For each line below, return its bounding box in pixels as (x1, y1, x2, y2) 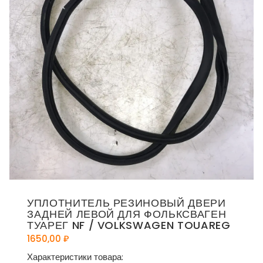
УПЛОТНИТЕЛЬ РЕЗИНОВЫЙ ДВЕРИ (27, 195, 226, 211)
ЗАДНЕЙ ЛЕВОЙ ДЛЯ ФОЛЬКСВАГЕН (27, 207, 227, 222)
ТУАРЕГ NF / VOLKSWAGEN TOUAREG (27, 218, 231, 233)
